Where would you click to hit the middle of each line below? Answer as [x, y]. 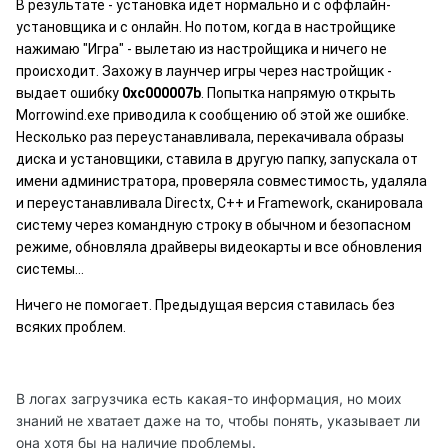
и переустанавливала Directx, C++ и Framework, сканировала [219, 203]
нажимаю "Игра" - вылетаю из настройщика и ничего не [201, 49]
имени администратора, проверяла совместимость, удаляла [221, 181]
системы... [50, 269]
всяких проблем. [71, 327]
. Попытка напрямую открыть [298, 93]
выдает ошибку [69, 93]
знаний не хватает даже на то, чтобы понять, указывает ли [218, 421]
